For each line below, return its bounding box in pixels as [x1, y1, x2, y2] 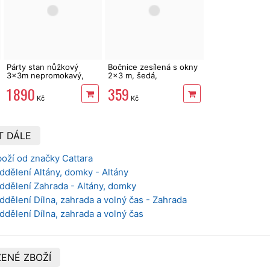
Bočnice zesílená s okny [108, 62, 198, 72]
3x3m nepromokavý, [6, 71, 84, 81]
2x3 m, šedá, [108, 71, 158, 81]
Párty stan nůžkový [6, 62, 78, 72]
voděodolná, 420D [108, 79, 177, 89]
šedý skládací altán [6, 79, 77, 89]
